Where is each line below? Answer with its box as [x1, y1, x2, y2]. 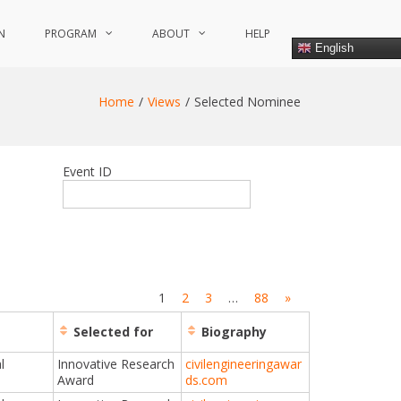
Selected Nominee [194, 93, 301, 110]
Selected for [70, 322, 154, 340]
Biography [198, 322, 268, 340]
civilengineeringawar [185, 354, 303, 372]
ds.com [185, 371, 228, 388]
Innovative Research [57, 354, 175, 372]
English [311, 40, 354, 55]
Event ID [63, 163, 112, 180]
